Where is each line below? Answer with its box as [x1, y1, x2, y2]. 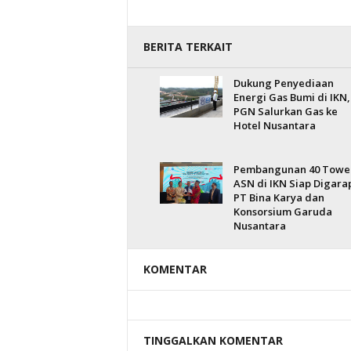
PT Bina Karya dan [233, 190, 324, 204]
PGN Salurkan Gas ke [233, 104, 338, 118]
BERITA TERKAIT [143, 39, 233, 54]
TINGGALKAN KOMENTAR [143, 333, 283, 348]
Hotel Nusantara [233, 118, 316, 132]
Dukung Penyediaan [233, 76, 334, 90]
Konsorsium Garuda [233, 204, 332, 219]
